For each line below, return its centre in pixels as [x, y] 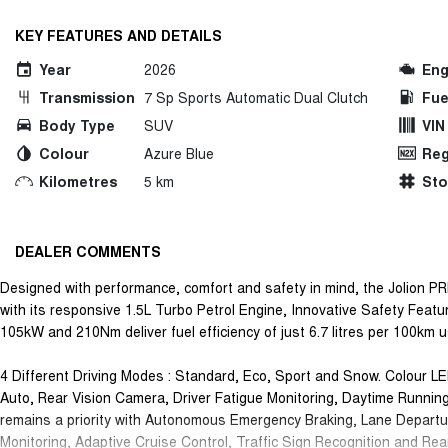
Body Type [77, 125]
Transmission [87, 97]
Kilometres [78, 181]
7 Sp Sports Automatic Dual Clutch [256, 97]
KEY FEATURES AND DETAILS [118, 35]
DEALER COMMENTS [88, 250]
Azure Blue [179, 153]
